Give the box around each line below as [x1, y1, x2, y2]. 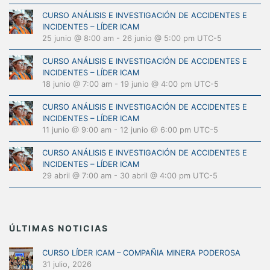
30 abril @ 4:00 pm [120, 171, 190, 180]
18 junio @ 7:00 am [42, 80, 112, 89]
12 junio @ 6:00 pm [120, 125, 191, 134]
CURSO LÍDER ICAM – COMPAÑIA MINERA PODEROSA [42, 248, 240, 257]
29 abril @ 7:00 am [42, 171, 111, 180]
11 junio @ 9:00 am [42, 125, 111, 134]
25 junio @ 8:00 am [42, 34, 114, 43]
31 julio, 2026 [42, 260, 92, 269]
